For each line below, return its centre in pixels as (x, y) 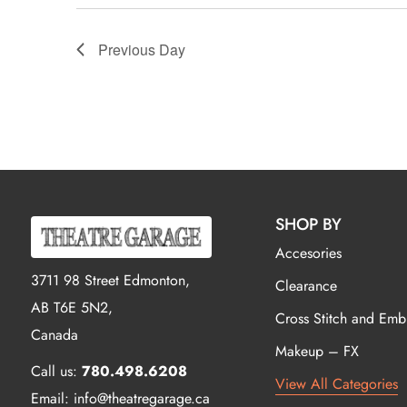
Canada (54, 334)
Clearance (306, 285)
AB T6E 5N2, (71, 307)
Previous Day (142, 49)
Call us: (56, 371)
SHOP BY (308, 224)
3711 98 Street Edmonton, (110, 280)
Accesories (308, 253)
